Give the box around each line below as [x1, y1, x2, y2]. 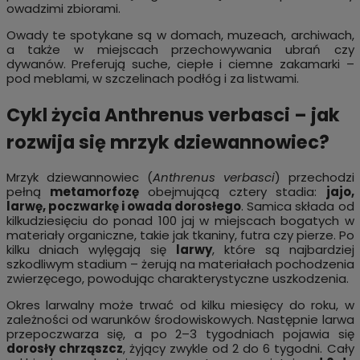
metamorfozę [49, 183, 139, 201]
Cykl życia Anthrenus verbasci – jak [6, 101, 340, 128]
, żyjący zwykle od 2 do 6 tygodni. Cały [122, 340, 354, 358]
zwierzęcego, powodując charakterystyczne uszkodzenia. [6, 270, 349, 288]
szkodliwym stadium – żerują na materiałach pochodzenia [6, 256, 354, 273]
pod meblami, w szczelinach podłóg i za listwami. [6, 70, 299, 88]
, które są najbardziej [211, 241, 354, 259]
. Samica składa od [241, 198, 354, 215]
